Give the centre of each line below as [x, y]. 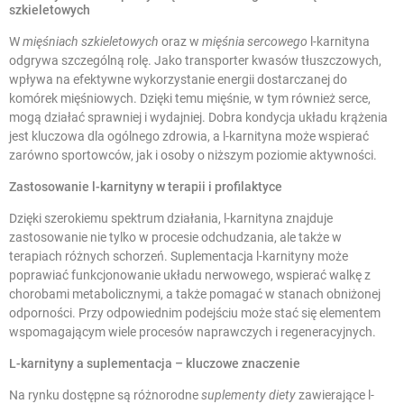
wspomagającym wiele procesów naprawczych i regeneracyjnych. [193, 332]
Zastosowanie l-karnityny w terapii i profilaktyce [146, 187]
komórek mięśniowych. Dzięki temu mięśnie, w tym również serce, [190, 99]
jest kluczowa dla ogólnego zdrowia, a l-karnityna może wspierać [189, 137]
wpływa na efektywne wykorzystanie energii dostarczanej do [178, 80]
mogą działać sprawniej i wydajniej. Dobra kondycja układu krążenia [198, 118]
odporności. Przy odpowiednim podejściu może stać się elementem [195, 313]
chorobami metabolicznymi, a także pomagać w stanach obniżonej [195, 294]
